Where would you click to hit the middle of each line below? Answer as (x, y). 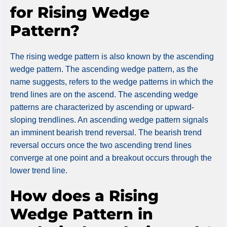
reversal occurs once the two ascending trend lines (101, 145)
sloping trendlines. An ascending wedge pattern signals (109, 120)
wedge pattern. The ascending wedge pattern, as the (104, 69)
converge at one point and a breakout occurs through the (111, 158)
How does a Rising (84, 196)
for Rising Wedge (80, 12)
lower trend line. (39, 170)
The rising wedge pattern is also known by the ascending (112, 56)
